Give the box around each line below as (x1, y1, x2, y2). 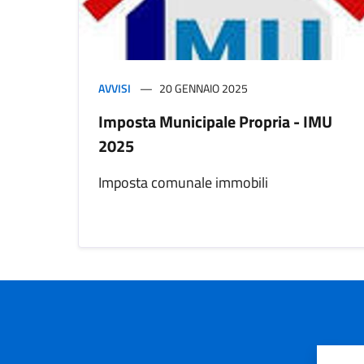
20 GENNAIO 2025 (159, 80, 248, 97)
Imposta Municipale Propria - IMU (98, 109, 332, 135)
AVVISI (98, 80, 131, 97)
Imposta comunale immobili (98, 171, 268, 194)
